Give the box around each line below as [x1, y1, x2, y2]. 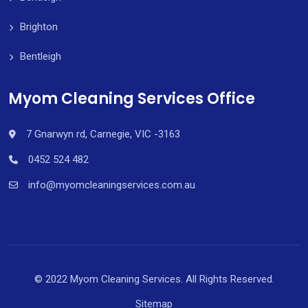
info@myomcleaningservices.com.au [28, 178, 195, 191]
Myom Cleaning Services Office [8, 87, 255, 109]
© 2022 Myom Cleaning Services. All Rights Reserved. [34, 272, 274, 285]
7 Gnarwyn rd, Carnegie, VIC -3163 [26, 127, 180, 140]
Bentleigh [20, 49, 61, 63]
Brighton [20, 20, 58, 33]
